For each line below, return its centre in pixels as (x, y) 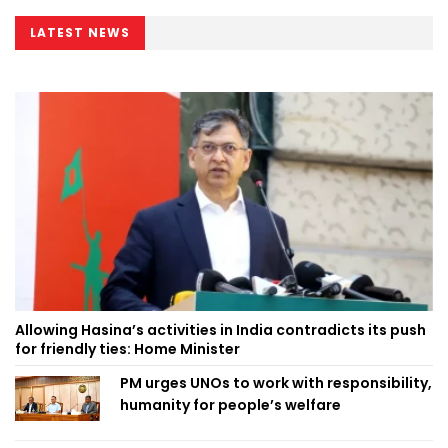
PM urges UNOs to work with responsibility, (276, 382)
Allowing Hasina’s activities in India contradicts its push (220, 329)
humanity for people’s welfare (230, 404)
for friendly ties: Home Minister (127, 348)
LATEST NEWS (80, 32)
